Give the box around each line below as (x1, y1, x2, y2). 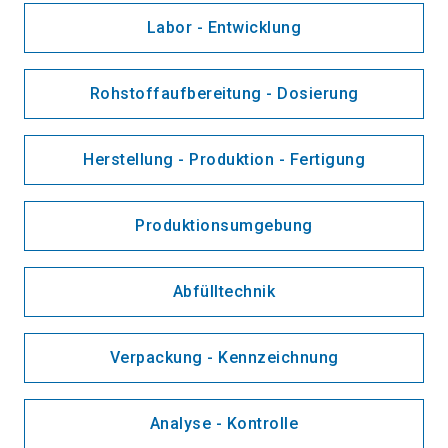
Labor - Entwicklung (146, 18, 302, 38)
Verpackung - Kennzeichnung (109, 348, 339, 368)
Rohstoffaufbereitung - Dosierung (89, 84, 359, 104)
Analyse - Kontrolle (149, 414, 299, 434)
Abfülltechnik (172, 282, 276, 302)
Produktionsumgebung (135, 216, 313, 236)
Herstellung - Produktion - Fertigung (83, 150, 365, 170)
